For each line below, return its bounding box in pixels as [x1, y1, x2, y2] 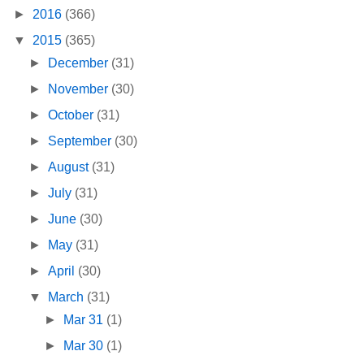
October [48, 108, 97, 123]
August [48, 160, 93, 175]
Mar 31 [63, 313, 107, 327]
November [48, 82, 112, 97]
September [48, 134, 115, 149]
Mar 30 [63, 339, 107, 353]
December [48, 56, 112, 71]
